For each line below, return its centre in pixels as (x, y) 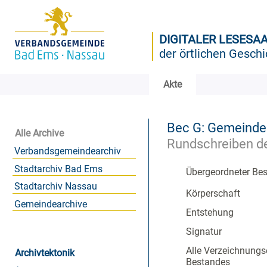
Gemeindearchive (50, 204)
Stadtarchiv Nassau (55, 187)
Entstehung (210, 213)
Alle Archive (39, 133)
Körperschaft (213, 194)
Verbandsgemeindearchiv (67, 151)
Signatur (204, 232)
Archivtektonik (45, 253)
